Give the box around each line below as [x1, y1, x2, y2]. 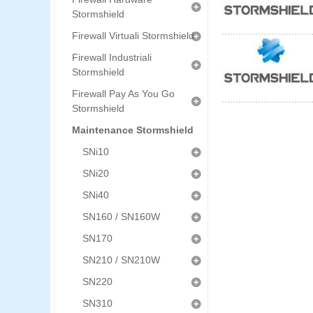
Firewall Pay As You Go [72, 88, 175, 99]
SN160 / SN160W [82, 211, 160, 222]
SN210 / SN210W [82, 254, 160, 265]
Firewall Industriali [72, 52, 152, 63]
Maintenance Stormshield [72, 124, 194, 136]
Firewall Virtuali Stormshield [72, 30, 194, 41]
